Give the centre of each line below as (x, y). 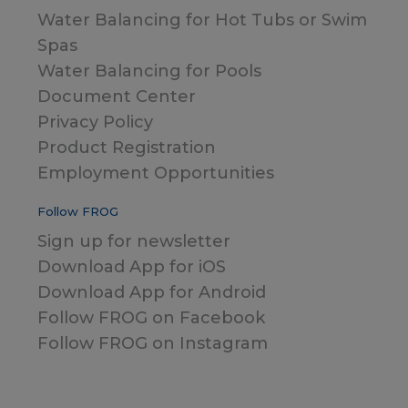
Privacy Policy (95, 122)
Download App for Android (152, 292)
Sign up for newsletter (134, 241)
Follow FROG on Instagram (153, 343)
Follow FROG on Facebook (151, 317)
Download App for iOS (132, 266)
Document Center (117, 96)
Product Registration (127, 147)
